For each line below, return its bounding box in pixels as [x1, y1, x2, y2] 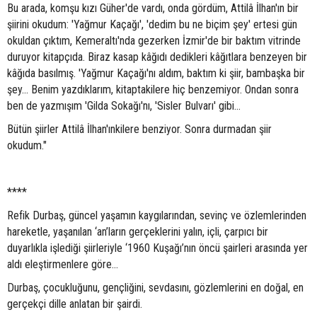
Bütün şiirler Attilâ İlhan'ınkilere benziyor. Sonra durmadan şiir [7, 122, 272, 136]
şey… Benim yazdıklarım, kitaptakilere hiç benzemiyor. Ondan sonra [7, 83, 299, 96]
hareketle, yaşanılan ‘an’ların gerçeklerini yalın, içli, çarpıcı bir [7, 225, 268, 238]
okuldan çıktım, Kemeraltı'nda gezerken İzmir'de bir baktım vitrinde [7, 34, 301, 47]
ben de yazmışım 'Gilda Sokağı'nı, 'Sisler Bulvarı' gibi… [7, 99, 241, 113]
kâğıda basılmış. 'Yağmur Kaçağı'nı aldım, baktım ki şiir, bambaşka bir [7, 67, 305, 80]
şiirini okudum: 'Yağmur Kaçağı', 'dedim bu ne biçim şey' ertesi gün [7, 18, 297, 31]
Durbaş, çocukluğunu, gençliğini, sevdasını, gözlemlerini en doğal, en [7, 281, 304, 294]
